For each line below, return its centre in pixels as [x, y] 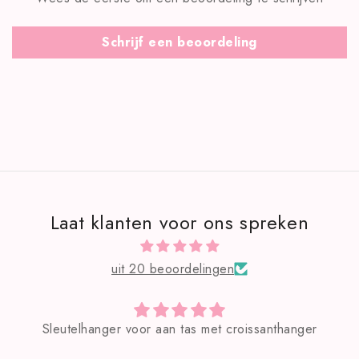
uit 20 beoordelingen [173, 268]
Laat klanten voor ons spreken [179, 222]
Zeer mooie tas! [303, 329]
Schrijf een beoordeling [179, 42]
